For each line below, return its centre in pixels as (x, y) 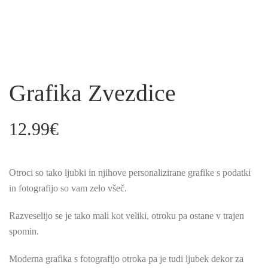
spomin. (24, 232)
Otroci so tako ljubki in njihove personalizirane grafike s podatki (130, 173)
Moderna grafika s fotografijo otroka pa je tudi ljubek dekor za (126, 259)
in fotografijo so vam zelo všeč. (68, 188)
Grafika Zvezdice (92, 93)
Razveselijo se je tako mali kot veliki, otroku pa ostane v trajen (127, 216)
